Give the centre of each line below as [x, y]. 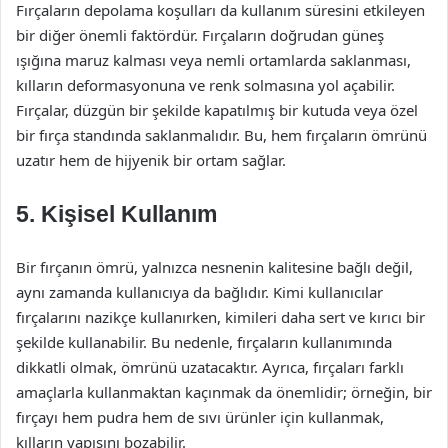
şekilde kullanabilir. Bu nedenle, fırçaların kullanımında [204, 342]
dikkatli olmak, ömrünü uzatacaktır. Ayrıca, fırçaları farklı [210, 367]
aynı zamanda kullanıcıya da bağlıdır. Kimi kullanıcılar [199, 292]
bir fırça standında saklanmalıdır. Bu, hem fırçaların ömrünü [221, 135]
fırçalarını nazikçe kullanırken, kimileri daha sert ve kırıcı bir [220, 317]
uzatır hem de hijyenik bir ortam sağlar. [151, 160]
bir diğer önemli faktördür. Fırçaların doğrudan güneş [200, 35]
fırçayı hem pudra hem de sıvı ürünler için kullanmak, [200, 417]
